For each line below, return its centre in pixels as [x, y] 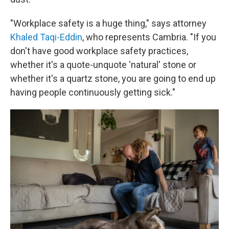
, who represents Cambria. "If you [149, 37]
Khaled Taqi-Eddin [46, 37]
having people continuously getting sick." [93, 92]
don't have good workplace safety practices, [99, 51]
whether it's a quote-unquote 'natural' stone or [103, 65]
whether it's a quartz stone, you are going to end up [113, 78]
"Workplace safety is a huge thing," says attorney [108, 23]
